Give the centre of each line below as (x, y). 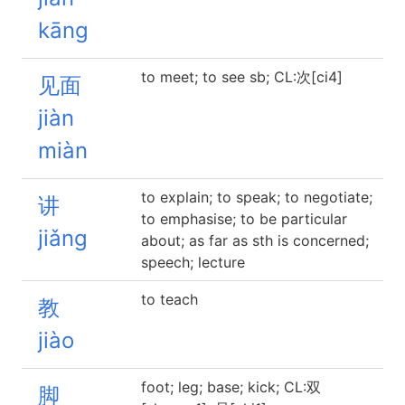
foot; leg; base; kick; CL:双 (231, 387)
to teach (170, 299)
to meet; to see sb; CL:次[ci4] (242, 77)
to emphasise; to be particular (244, 219)
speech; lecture (193, 262)
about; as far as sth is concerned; (255, 240)
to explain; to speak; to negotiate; (257, 197)
